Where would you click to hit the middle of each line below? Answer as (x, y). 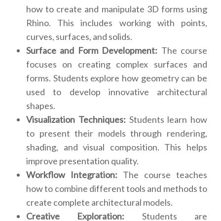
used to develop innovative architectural (117, 92)
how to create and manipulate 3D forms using (117, 9)
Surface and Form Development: (92, 51)
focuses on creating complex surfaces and (117, 64)
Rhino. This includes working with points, (117, 23)
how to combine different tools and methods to (117, 189)
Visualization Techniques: (76, 120)
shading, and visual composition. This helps (117, 147)
